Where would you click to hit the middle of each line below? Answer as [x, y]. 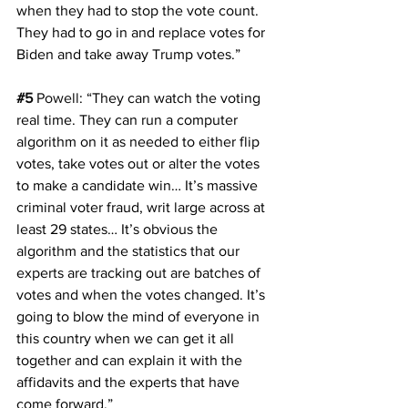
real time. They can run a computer [129, 119]
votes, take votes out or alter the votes [140, 163]
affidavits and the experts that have [130, 382]
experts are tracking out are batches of [140, 272]
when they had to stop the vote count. [139, 10]
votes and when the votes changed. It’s [143, 294]
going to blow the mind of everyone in [140, 316]
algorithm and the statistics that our [130, 250]
